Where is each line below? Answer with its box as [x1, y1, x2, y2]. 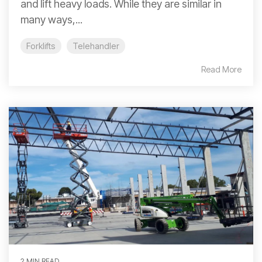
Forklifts [26, 41, 56, 51]
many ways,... [20, 13, 82, 26]
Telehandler [73, 41, 119, 51]
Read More [201, 64, 242, 75]
